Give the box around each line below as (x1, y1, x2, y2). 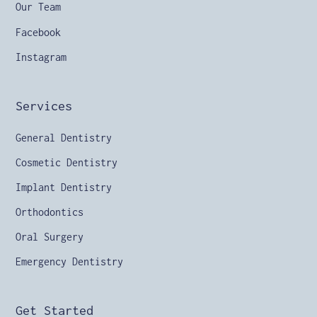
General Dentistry (16, 132, 113, 144)
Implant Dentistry (16, 181, 113, 194)
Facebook (16, 25, 62, 38)
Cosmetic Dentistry (16, 156, 118, 169)
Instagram (16, 51, 67, 63)
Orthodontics (16, 206, 84, 219)
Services (16, 98, 73, 114)
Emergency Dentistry (16, 255, 124, 268)
